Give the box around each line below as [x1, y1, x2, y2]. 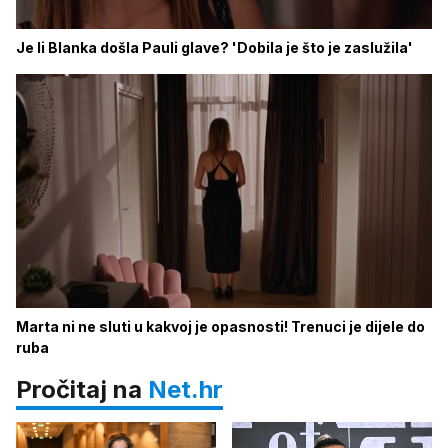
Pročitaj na [16, 375, 148, 404]
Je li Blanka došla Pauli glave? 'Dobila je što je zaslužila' [16, 39, 413, 56]
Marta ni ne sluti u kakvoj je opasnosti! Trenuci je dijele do [16, 318, 425, 335]
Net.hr [148, 375, 223, 404]
